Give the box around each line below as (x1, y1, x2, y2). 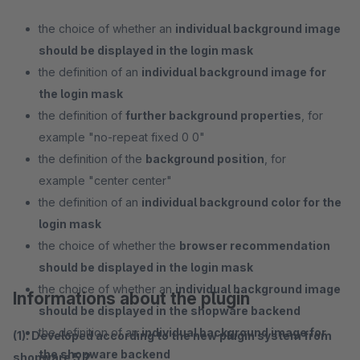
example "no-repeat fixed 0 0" (39, 130, 205, 144)
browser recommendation (179, 239, 330, 252)
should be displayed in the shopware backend (39, 304, 301, 317)
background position (145, 152, 264, 166)
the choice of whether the (39, 239, 179, 252)
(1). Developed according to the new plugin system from (13, 329, 332, 342)
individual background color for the (141, 195, 342, 209)
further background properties (125, 108, 301, 122)
